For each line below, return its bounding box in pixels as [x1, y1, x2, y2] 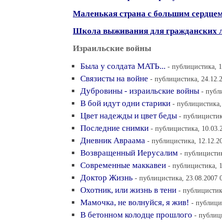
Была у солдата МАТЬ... [80, 61, 166, 71]
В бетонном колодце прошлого [80, 210, 192, 220]
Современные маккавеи [80, 161, 166, 170]
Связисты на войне [80, 74, 148, 83]
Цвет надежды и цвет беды [80, 111, 177, 120]
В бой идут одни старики [80, 99, 170, 108]
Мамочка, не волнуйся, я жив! [80, 198, 189, 207]
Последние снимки [80, 123, 149, 133]
